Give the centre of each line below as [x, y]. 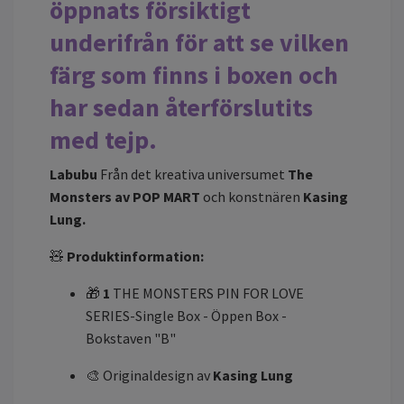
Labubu [75, 174]
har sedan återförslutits [181, 107]
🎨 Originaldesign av [149, 375]
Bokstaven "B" [132, 338]
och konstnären [252, 196]
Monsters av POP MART [126, 196]
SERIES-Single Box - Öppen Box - [186, 315]
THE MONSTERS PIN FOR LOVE [208, 293]
